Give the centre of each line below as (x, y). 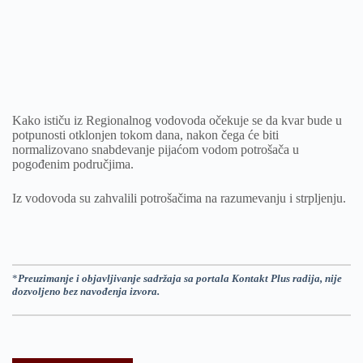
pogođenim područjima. (73, 164)
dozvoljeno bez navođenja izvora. (86, 291)
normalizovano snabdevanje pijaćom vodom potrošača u (156, 149)
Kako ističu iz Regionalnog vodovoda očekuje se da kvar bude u (177, 120)
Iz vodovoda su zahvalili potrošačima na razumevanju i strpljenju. (179, 198)
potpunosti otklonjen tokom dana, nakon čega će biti (145, 135)
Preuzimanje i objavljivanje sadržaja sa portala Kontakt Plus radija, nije (180, 278)
